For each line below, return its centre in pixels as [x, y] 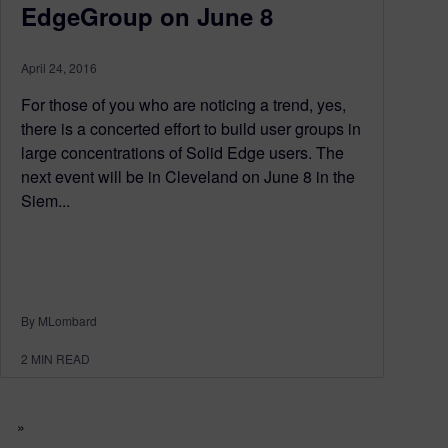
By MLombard [59, 320]
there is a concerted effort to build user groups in [191, 129]
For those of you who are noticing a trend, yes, [183, 105]
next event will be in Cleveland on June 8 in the [188, 177]
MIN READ [60, 358]
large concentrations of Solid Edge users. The [182, 153]
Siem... [45, 201]
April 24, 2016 [59, 68]
